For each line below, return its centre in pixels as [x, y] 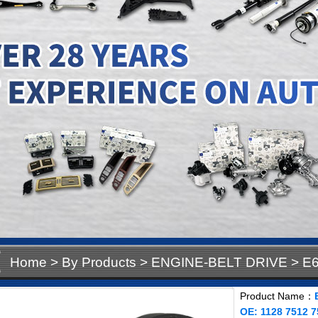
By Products [99, 262]
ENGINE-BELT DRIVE [219, 262]
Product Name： [277, 296]
